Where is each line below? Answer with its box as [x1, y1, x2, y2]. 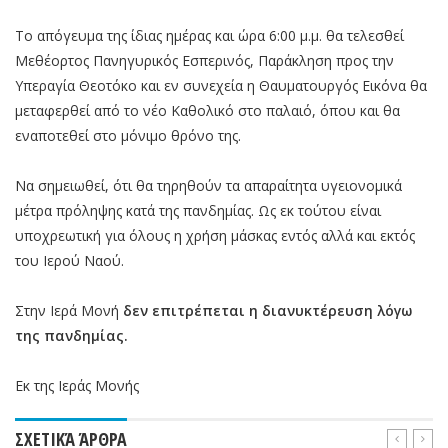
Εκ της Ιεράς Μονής [15, 375, 139, 395]
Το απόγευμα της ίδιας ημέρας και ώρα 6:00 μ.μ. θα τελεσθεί [15, 25, 404, 45]
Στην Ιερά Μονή [15, 300, 123, 320]
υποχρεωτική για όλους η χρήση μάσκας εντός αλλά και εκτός [15, 225, 415, 245]
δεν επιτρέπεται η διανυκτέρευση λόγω [123, 300, 412, 320]
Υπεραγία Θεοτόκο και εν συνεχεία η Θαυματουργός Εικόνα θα [15, 75, 427, 95]
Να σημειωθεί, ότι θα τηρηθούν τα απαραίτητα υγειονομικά [15, 175, 402, 195]
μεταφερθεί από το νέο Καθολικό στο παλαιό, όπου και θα [15, 100, 400, 120]
